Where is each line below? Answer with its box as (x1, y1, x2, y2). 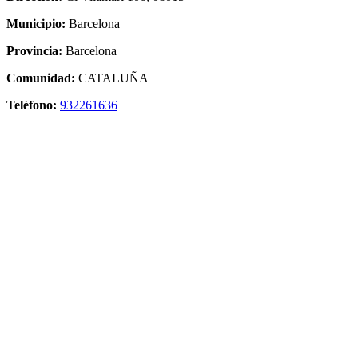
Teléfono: (6, 97, 57, 112)
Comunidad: (6, 70, 75, 85)
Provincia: (6, 43, 62, 58)
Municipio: (6, 16, 66, 30)
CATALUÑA (75, 70, 149, 85)
